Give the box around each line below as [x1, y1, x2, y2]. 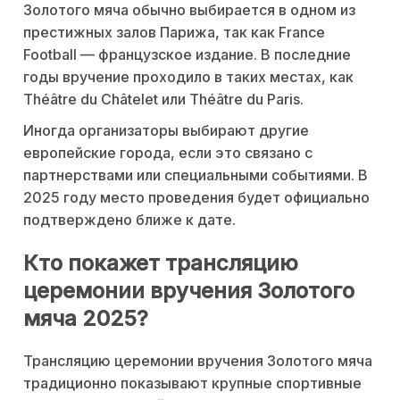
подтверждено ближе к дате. [23, 210, 236, 229]
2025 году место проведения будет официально [23, 187, 370, 206]
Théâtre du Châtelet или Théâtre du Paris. [23, 89, 304, 108]
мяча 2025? [23, 304, 148, 331]
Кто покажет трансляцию [23, 249, 298, 276]
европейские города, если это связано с [23, 143, 312, 162]
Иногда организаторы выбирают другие [23, 121, 309, 139]
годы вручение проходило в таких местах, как [23, 67, 354, 86]
